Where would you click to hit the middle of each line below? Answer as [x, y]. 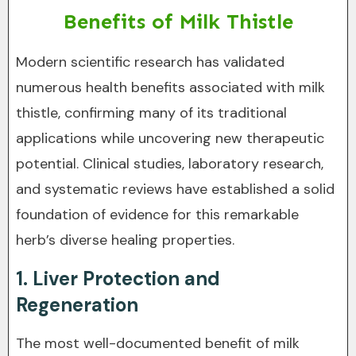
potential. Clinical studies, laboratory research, [170, 164]
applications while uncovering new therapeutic [170, 138]
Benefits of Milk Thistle [178, 22]
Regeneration [77, 305]
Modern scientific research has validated [150, 62]
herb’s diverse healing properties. [125, 240]
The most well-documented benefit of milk [158, 343]
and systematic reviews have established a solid [175, 189]
